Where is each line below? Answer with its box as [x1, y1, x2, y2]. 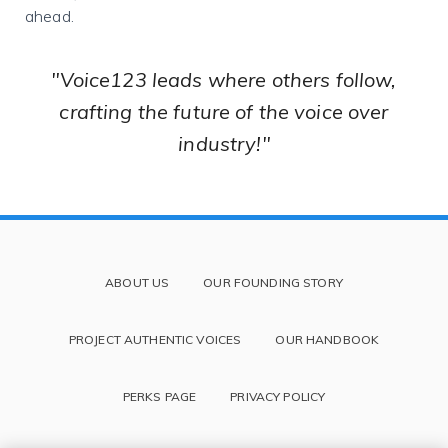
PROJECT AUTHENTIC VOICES [68, 332, 242, 347]
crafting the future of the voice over [59, 99, 389, 124]
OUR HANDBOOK [275, 332, 380, 347]
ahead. [25, 6, 78, 26]
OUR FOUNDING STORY [203, 275, 343, 290]
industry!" [178, 131, 270, 156]
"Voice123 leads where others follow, [51, 67, 397, 92]
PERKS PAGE [122, 389, 197, 404]
